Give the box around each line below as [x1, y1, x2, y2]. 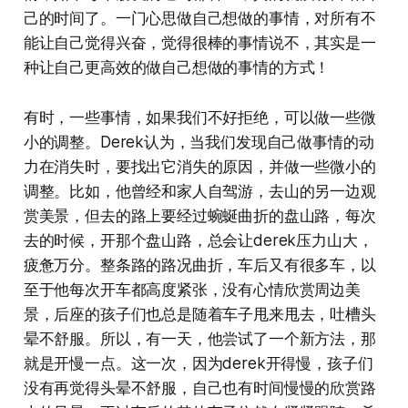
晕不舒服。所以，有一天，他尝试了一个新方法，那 [23, 330, 376, 349]
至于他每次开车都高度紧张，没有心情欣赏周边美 [23, 280, 361, 300]
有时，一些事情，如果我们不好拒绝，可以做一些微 [23, 108, 376, 127]
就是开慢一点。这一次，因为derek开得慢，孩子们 [23, 354, 373, 373]
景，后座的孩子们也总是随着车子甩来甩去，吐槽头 [23, 305, 376, 324]
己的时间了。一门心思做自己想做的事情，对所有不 [23, 9, 376, 28]
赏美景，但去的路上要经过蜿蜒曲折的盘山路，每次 [23, 207, 376, 226]
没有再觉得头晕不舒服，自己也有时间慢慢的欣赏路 [23, 379, 376, 398]
